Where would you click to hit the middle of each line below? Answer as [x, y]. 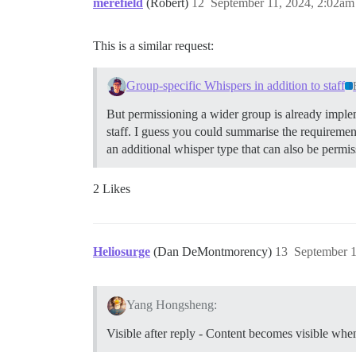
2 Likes [112, 189]
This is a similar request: [153, 45]
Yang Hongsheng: [171, 305]
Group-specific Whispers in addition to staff [235, 86]
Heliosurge [122, 252]
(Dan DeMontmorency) [214, 252]
